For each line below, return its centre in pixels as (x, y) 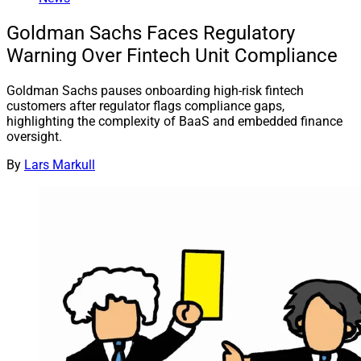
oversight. (34, 136)
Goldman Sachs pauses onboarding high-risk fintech (155, 90)
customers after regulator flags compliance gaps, (145, 106)
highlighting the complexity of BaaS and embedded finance (174, 121)
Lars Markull (60, 164)
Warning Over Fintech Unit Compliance (172, 56)
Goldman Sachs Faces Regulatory (151, 33)
